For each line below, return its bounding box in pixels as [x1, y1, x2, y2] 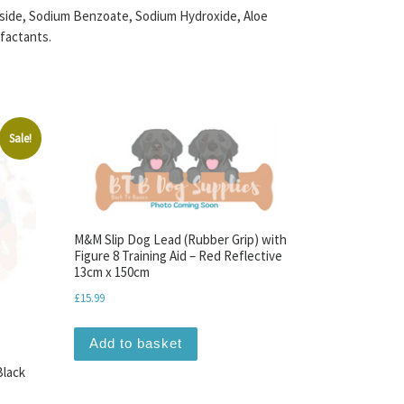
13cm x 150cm [73, 263, 150, 281]
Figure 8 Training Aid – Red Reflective [73, 247, 282, 265]
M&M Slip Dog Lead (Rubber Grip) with [73, 231, 287, 249]
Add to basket [88, 335, 182, 352]
